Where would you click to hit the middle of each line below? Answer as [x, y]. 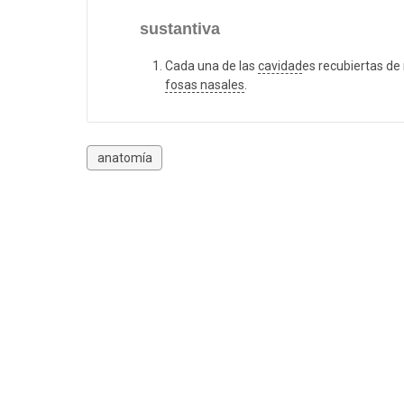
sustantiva [180, 29]
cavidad [280, 66]
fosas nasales [205, 85]
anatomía [124, 157]
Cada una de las [211, 66]
